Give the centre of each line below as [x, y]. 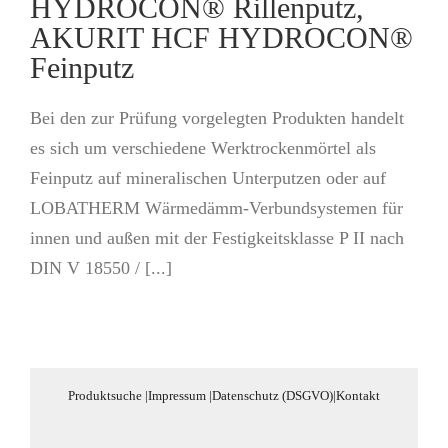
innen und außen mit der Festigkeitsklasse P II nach [217, 238]
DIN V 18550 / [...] [101, 268]
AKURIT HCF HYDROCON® [221, 37]
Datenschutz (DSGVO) [272, 395]
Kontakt [358, 395]
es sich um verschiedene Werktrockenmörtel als [203, 148]
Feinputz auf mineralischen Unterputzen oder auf [208, 178]
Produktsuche [105, 395]
